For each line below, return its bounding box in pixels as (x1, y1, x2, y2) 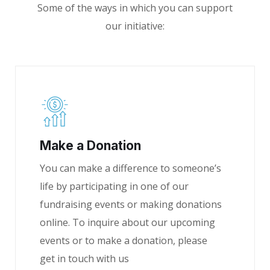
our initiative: (105, 19, 165, 33)
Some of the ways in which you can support (37, 1, 233, 14)
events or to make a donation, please (40, 234, 207, 247)
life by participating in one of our (40, 180, 189, 193)
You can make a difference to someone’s (40, 162, 221, 175)
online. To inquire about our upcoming (40, 216, 215, 229)
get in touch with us (40, 252, 129, 265)
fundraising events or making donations (40, 198, 222, 211)
